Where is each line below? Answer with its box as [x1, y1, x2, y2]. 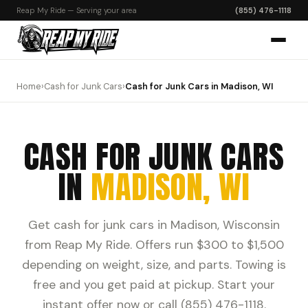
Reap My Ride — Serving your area [16, 5, 137, 15]
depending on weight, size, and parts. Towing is [22, 257, 286, 272]
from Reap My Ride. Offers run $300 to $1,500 [24, 237, 284, 252]
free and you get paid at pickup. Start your [33, 277, 275, 292]
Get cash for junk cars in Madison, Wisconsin [28, 217, 280, 232]
